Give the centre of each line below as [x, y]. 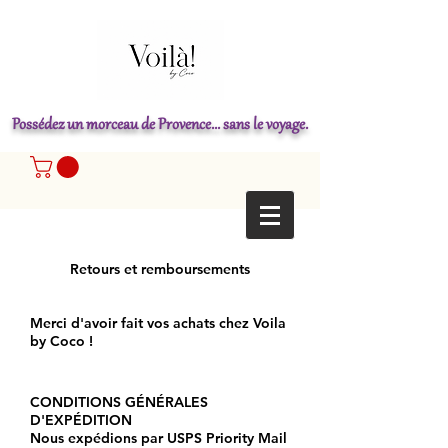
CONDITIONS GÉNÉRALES [119, 402]
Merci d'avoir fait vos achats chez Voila [158, 323]
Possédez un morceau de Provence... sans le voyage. [160, 125]
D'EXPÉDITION [81, 420]
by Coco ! [61, 341]
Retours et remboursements [160, 269]
